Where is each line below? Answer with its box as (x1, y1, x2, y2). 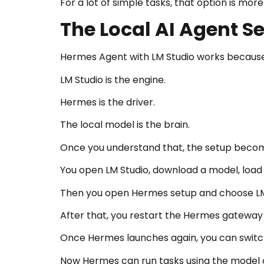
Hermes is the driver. (60, 95, 155, 110)
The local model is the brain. (60, 118, 190, 132)
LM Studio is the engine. (60, 72, 166, 87)
